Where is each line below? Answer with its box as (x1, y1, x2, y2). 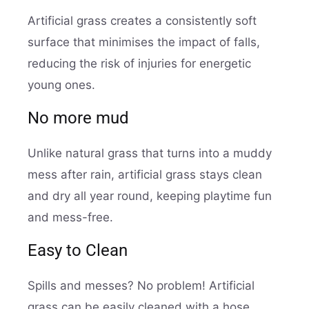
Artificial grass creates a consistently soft (28, 13, 257, 28)
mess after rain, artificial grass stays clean (28, 167, 262, 181)
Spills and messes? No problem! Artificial (28, 278, 255, 292)
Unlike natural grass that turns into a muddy (28, 146, 272, 160)
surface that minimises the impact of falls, (28, 34, 260, 49)
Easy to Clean (28, 240, 128, 260)
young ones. (28, 77, 95, 92)
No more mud (28, 108, 129, 128)
